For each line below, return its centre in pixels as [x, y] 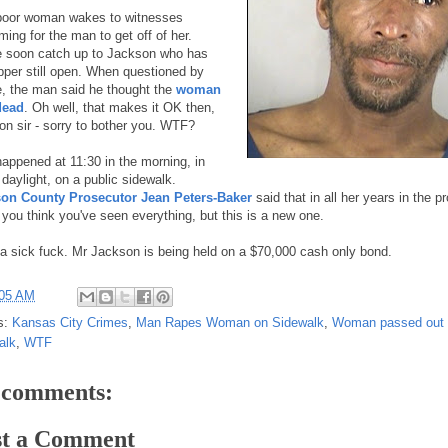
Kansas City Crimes [70, 322]
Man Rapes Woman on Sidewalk [230, 322]
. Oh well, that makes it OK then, [119, 107]
